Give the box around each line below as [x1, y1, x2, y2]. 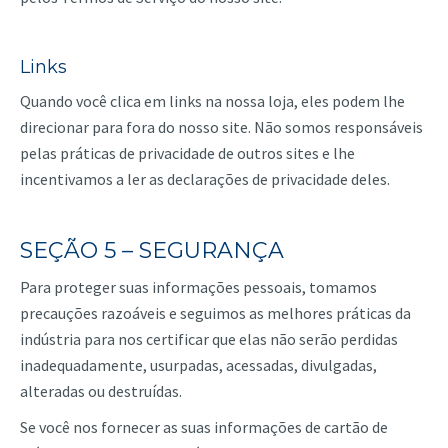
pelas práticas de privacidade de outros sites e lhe [20, 143, 355, 163]
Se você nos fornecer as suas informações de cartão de [20, 417, 388, 437]
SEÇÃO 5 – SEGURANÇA [20, 237, 284, 264]
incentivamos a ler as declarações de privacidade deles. [20, 169, 390, 189]
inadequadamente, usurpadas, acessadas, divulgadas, [20, 355, 377, 375]
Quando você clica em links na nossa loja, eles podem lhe [20, 91, 405, 111]
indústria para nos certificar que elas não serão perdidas [20, 329, 398, 349]
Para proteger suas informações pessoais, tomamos [20, 277, 377, 297]
